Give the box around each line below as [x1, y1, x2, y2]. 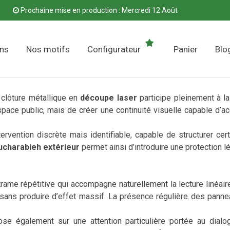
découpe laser [80, 93, 137, 103]
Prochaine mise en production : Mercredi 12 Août [19, 6, 178, 14]
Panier [174, 44, 198, 54]
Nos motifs [26, 44, 70, 54]
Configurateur [87, 44, 141, 54]
